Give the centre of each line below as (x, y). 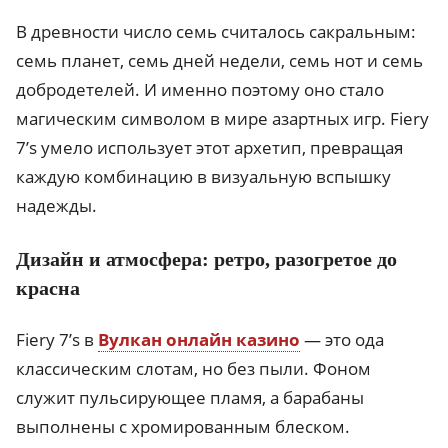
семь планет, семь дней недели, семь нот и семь (219, 60)
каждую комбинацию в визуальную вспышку (203, 176)
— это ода (342, 339)
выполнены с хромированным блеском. (183, 426)
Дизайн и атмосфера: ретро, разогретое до (206, 258)
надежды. (56, 205)
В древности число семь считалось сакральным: (216, 31)
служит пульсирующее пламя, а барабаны (190, 397)
